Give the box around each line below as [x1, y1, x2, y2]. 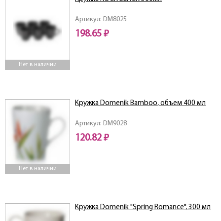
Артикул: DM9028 [75, 120, 127, 128]
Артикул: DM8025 [75, 16, 127, 24]
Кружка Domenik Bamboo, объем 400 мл [75, 100, 206, 108]
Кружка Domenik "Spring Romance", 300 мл [75, 204, 211, 212]
